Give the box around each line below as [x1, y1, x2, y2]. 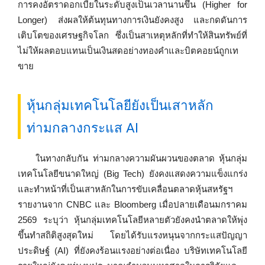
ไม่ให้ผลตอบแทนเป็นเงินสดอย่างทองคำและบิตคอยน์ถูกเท [18, 46, 238, 56]
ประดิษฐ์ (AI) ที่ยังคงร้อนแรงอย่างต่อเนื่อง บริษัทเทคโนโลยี [18, 245, 247, 256]
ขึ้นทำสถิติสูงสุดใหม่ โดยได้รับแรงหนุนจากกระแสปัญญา [18, 230, 247, 240]
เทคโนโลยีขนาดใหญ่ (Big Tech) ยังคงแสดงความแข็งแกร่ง [18, 168, 247, 179]
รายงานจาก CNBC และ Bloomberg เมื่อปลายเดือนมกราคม [18, 199, 247, 209]
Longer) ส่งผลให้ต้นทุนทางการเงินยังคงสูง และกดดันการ [18, 15, 247, 25]
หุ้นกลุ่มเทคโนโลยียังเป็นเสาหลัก [27, 97, 214, 113]
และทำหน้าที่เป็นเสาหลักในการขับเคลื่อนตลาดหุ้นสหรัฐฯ [18, 183, 232, 194]
